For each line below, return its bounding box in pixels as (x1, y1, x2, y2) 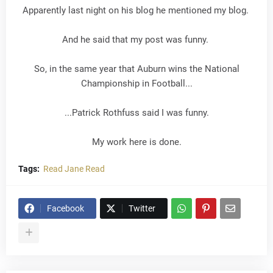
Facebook (47, 204, 84, 213)
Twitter (129, 204, 155, 213)
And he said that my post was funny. (62, 34, 211, 45)
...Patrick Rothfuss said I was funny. (64, 107, 209, 118)
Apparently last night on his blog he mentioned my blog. (22, 5, 251, 16)
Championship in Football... (80, 78, 193, 89)
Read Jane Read (43, 164, 105, 174)
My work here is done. (91, 136, 182, 147)
